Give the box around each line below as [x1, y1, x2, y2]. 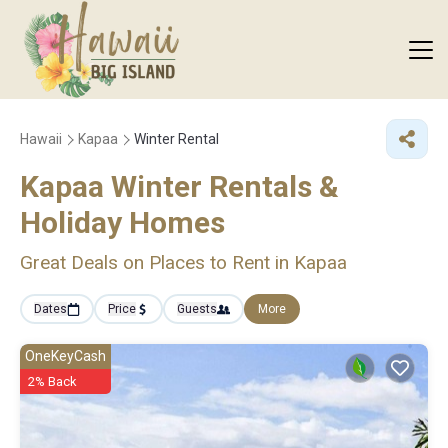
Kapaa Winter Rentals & [20, 169, 339, 204]
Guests [177, 302, 217, 316]
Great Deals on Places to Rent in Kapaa [20, 251, 347, 274]
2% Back [28, 374, 77, 389]
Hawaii [20, 131, 62, 147]
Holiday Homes [20, 205, 225, 240]
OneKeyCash [25, 348, 106, 364]
